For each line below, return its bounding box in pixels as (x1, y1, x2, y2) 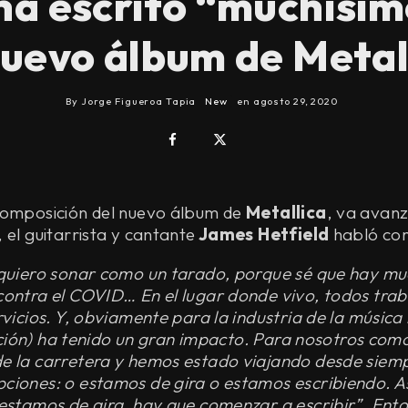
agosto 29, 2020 (252, 94, 338, 107)
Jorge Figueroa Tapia (80, 94, 197, 107)
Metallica (246, 200, 327, 223)
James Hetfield (195, 222, 330, 245)
